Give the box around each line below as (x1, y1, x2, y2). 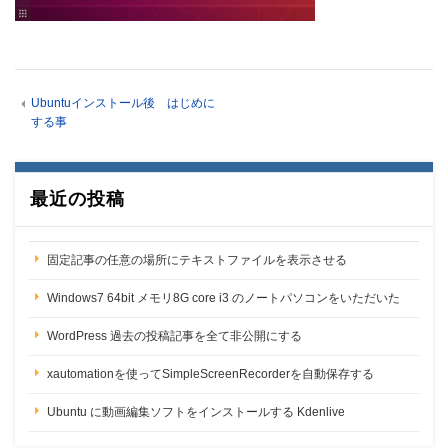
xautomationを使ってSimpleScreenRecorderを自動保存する (47, 366, 374, 381)
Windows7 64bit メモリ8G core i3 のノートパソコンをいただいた (47, 290, 400, 305)
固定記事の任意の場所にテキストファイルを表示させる (47, 252, 347, 267)
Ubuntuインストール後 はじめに (30, 95, 215, 110)
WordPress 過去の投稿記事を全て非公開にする (47, 328, 302, 343)
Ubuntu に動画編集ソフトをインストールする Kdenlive (47, 404, 345, 419)
